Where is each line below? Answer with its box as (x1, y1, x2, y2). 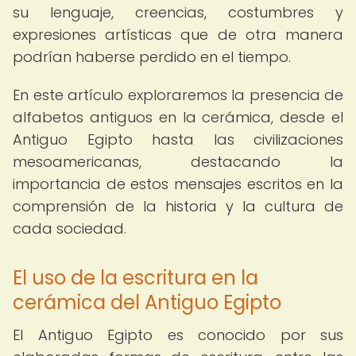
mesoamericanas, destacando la (13, 152, 343, 172)
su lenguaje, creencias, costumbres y (13, 2, 343, 22)
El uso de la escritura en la (13, 265, 258, 291)
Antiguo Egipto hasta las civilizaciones (13, 130, 343, 149)
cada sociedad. (13, 219, 126, 238)
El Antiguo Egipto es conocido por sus (13, 325, 343, 345)
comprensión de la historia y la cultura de (13, 196, 343, 216)
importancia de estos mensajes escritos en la (13, 174, 343, 194)
